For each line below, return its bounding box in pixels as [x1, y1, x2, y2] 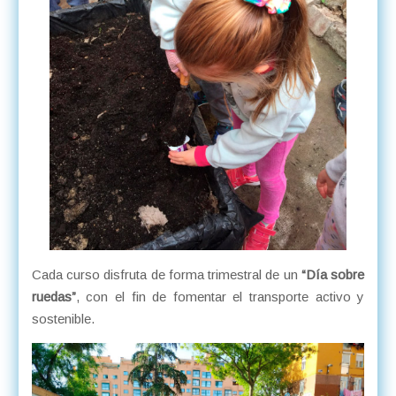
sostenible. [31, 311, 95, 327]
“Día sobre [301, 267, 365, 283]
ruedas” [31, 289, 76, 305]
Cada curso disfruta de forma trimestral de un [31, 267, 302, 283]
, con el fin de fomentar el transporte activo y [75, 289, 365, 305]
